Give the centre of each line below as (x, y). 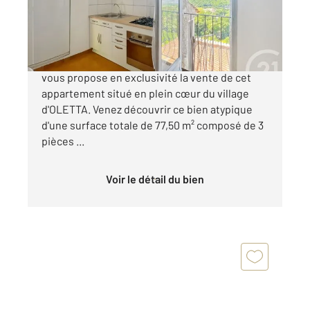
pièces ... (63, 140)
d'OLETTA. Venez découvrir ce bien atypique (147, 109)
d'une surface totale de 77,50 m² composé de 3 (153, 125)
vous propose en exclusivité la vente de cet (146, 77)
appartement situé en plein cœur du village (145, 93)
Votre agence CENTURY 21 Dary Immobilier (144, 61)
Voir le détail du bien (158, 179)
